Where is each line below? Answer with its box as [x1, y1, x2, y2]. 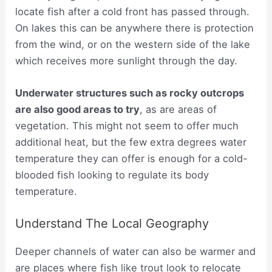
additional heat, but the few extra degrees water [15, 135, 247, 148]
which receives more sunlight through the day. [15, 54, 238, 67]
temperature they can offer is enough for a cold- [15, 152, 248, 165]
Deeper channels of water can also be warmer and [15, 245, 256, 258]
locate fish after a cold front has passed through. [15, 5, 250, 18]
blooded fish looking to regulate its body [15, 168, 209, 181]
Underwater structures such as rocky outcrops [15, 86, 245, 99]
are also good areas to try [15, 103, 140, 115]
